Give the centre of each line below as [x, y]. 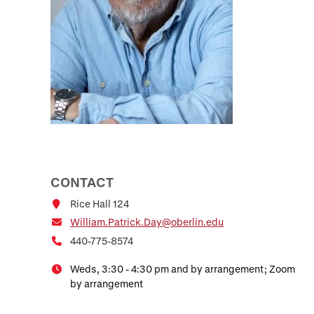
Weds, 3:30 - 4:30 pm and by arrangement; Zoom [183, 268]
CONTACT [82, 182]
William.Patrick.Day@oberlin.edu [147, 222]
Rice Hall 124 [100, 204]
